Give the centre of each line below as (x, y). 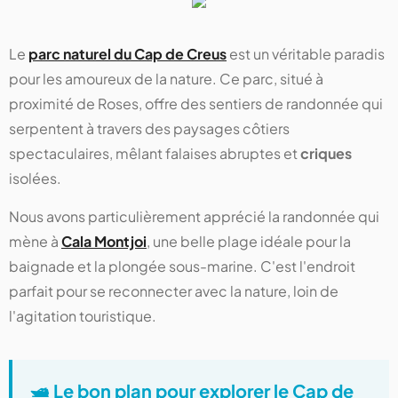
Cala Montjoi (104, 242)
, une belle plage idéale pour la (249, 242)
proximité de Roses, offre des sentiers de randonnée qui (196, 104)
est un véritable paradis (306, 54)
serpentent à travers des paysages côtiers (149, 129)
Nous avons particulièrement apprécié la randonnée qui (194, 217)
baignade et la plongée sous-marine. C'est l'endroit (182, 267)
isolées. (35, 179)
